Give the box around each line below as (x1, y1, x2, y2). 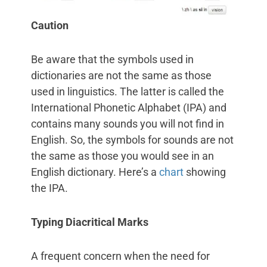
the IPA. (31, 182, 68, 195)
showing (186, 166, 226, 179)
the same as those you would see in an (31, 150, 214, 163)
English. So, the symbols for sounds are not (31, 133, 234, 147)
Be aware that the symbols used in (31, 53, 194, 66)
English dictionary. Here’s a (31, 166, 159, 179)
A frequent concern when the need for (31, 250, 210, 263)
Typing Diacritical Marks (31, 216, 148, 229)
